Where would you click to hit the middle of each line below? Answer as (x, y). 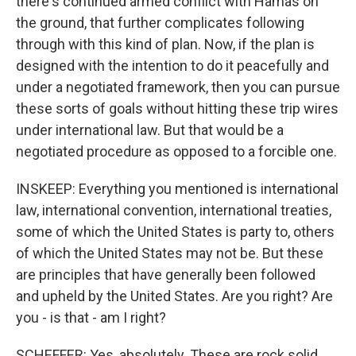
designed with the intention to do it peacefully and (172, 66)
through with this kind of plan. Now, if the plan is (165, 44)
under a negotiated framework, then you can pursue (178, 87)
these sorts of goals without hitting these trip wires (177, 108)
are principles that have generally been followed (166, 275)
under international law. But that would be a (150, 130)
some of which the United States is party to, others (175, 232)
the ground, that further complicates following (160, 23)
